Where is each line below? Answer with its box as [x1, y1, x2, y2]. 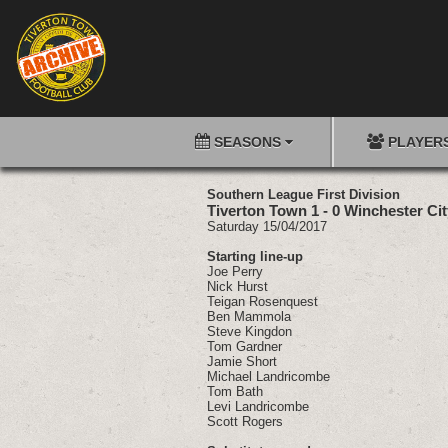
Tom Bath [206, 384, 263, 399]
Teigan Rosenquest [206, 294, 318, 309]
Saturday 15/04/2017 [206, 219, 327, 234]
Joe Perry [206, 264, 263, 279]
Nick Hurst [206, 279, 268, 294]
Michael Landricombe [206, 369, 330, 384]
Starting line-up [206, 249, 303, 264]
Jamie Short [206, 354, 277, 369]
